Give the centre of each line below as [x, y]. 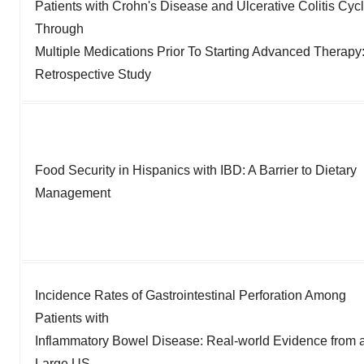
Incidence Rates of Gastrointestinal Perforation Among [191, 295]
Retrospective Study [93, 74]
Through [59, 28]
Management [73, 193]
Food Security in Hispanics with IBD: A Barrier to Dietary [196, 170]
